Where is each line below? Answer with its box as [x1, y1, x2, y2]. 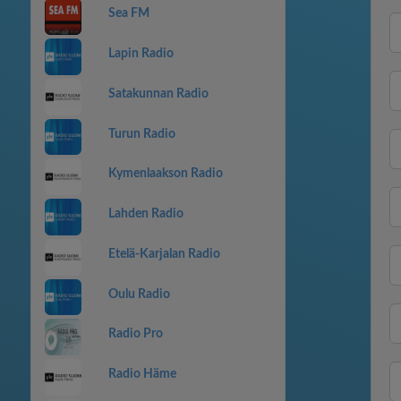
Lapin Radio [107, 47, 174, 60]
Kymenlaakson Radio [107, 167, 223, 181]
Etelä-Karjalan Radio [107, 247, 220, 260]
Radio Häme [107, 368, 176, 380]
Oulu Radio [107, 287, 170, 301]
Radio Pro [107, 328, 163, 341]
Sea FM [107, 7, 149, 21]
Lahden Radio [107, 208, 183, 220]
